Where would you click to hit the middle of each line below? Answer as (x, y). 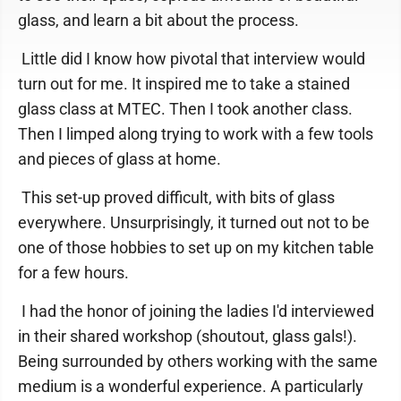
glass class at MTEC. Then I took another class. (185, 109)
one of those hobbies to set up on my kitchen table (196, 247)
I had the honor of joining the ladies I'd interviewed (196, 311)
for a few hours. (73, 273)
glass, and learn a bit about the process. (158, 20)
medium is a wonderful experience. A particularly (191, 386)
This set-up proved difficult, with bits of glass (176, 197)
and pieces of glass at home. (119, 159)
